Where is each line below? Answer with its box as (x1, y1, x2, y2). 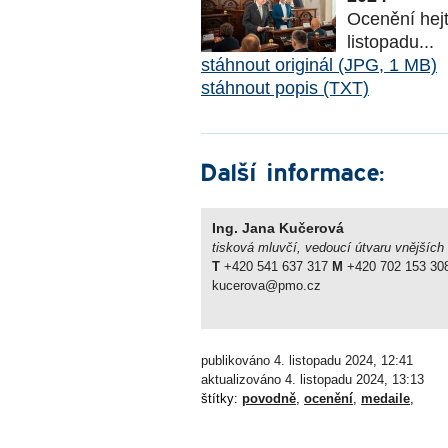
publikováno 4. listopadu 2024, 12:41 (201, 353, 413, 369)
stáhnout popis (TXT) (201, 77, 369, 98)
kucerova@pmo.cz (211, 277, 321, 293)
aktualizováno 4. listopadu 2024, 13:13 (201, 372, 424, 388)
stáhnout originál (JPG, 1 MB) (201, 54, 437, 75)
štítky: (201, 391, 242, 407)
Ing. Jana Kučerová (211, 219, 344, 236)
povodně (242, 391, 296, 407)
